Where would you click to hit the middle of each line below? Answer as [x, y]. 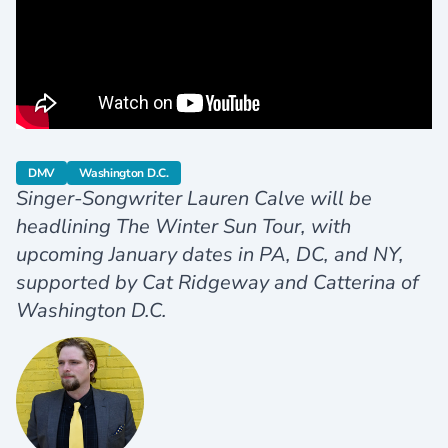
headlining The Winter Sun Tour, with [183, 227]
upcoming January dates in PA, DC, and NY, [210, 255]
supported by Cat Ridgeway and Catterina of [217, 283]
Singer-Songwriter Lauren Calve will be [194, 199]
